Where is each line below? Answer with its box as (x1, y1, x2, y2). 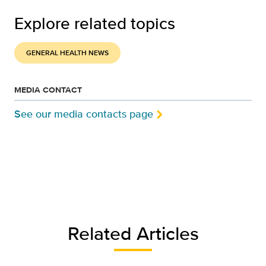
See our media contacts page (14, 106, 153, 122)
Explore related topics (14, 11, 175, 35)
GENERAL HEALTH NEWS (26, 47, 109, 58)
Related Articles (67, 218, 199, 247)
